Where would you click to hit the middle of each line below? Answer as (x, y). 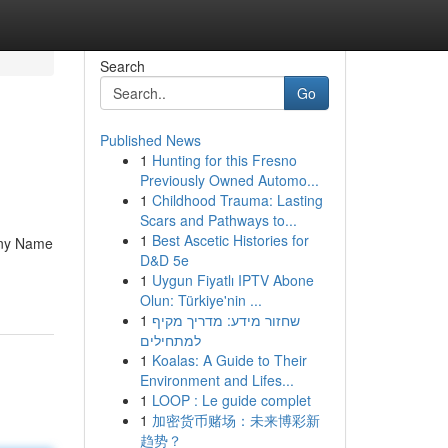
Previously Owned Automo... (229, 180)
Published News (150, 140)
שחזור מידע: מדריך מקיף (225, 320)
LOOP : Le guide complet (231, 400)
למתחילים (170, 340)
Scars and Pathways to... (218, 220)
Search (122, 66)
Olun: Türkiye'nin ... (200, 300)
